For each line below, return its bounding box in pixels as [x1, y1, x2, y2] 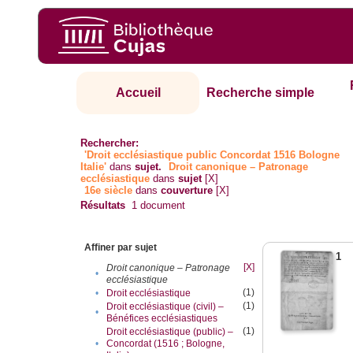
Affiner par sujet [84, 242, 158, 254]
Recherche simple [206, 86, 315, 100]
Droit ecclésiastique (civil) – [106, 301, 225, 313]
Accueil [115, 86, 161, 100]
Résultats [80, 199, 126, 212]
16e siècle [84, 184, 133, 197]
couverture [161, 184, 214, 197]
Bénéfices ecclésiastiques [106, 313, 218, 325]
